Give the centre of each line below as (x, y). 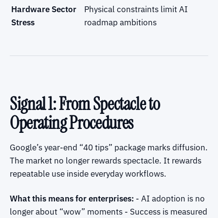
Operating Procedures (72, 123)
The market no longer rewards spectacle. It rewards (106, 160)
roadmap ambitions (120, 22)
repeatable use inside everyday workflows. (88, 173)
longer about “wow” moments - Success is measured (109, 211)
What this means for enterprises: (72, 198)
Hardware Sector (44, 9)
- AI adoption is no (169, 198)
